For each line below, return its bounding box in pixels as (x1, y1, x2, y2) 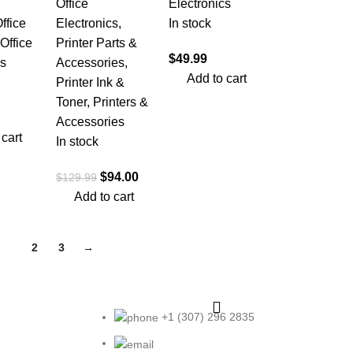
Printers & (93, 95, 148, 109)
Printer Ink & (56, 76, 124, 89)
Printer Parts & (56, 36, 137, 50)
